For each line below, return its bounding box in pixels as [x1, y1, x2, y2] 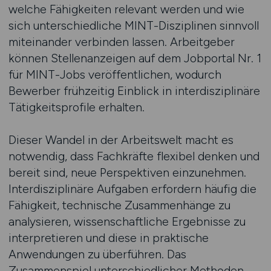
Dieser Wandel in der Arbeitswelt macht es [8, 132, 233, 147]
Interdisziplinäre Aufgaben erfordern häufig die [8, 181, 256, 196]
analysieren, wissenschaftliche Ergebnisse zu [8, 214, 246, 229]
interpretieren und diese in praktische [8, 230, 209, 245]
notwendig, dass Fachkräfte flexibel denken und [8, 149, 260, 163]
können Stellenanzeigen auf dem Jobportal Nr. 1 [8, 51, 261, 65]
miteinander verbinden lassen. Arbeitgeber [8, 34, 235, 49]
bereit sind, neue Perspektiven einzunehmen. [8, 165, 246, 180]
